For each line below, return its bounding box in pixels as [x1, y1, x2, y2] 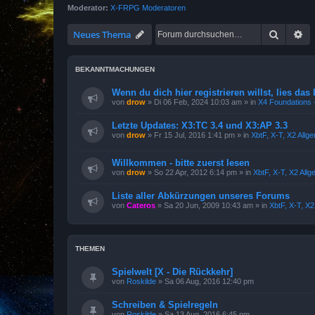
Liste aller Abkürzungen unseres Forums [112, 190, 290, 201]
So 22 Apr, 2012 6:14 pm [154, 167, 237, 176]
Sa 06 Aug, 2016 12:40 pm [165, 276, 254, 285]
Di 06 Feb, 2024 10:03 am [154, 98, 242, 106]
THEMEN [75, 244, 105, 252]
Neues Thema [73, 28, 131, 41]
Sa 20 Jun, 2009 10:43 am [164, 200, 253, 210]
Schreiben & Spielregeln [112, 299, 218, 310]
